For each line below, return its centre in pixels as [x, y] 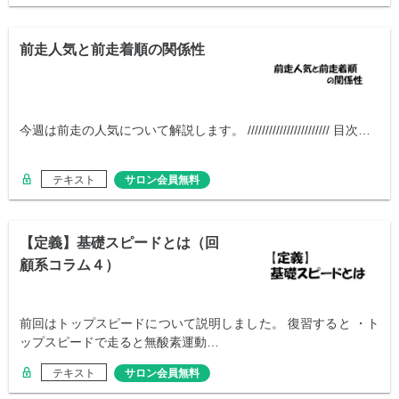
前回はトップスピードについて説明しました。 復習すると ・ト [199, 324]
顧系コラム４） [69, 265]
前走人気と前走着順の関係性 [112, 50]
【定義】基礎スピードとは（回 [119, 243]
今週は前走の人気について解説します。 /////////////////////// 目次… [195, 130]
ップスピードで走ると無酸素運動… [119, 342]
